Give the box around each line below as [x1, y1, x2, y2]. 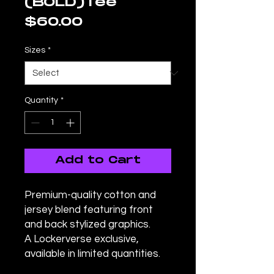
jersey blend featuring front [24, 204, 153, 215]
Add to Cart [55, 155, 141, 166]
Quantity [24, 96, 58, 105]
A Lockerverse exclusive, [24, 234, 139, 245]
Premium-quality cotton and [24, 190, 156, 201]
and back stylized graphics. [24, 219, 150, 230]
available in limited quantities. [24, 248, 160, 259]
